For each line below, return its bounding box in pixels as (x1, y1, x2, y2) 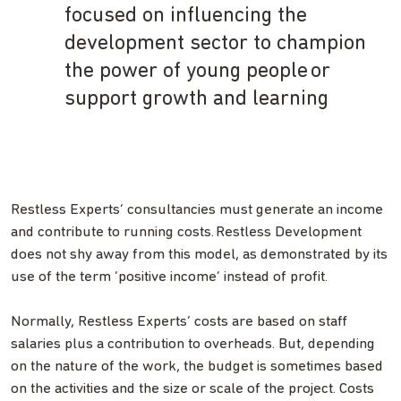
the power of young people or (64, 61, 330, 83)
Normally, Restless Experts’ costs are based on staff (11, 314, 347, 330)
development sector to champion (64, 33, 366, 55)
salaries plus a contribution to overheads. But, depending (11, 337, 375, 353)
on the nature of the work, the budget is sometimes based (11, 359, 383, 375)
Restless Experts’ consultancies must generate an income (11, 202, 383, 218)
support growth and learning (64, 89, 328, 111)
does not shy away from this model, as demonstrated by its (11, 247, 388, 263)
